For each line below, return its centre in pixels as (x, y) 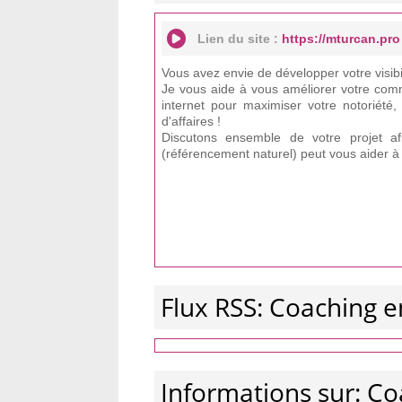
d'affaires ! (191, 121)
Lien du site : (240, 39)
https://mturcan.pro (341, 39)
